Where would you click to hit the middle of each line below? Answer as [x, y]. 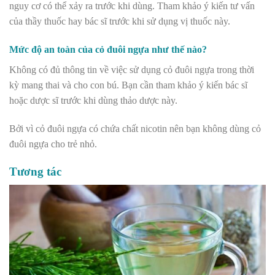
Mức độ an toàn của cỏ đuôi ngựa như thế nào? [108, 50]
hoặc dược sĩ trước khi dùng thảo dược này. [93, 101]
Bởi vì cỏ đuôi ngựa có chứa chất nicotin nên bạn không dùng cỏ [135, 129]
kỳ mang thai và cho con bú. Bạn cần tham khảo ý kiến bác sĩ [128, 85]
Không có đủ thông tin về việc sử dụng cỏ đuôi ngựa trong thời [132, 70]
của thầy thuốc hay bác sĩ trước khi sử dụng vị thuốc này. [120, 21]
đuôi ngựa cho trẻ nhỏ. [53, 144]
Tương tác [35, 171]
